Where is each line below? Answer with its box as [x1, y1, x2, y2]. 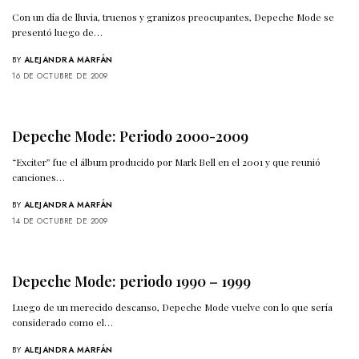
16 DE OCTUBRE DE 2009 [12, 70, 108, 83]
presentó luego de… [12, 26, 103, 39]
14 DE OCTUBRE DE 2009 [12, 215, 108, 228]
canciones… [12, 171, 65, 184]
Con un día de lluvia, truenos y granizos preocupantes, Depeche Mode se [12, 10, 335, 24]
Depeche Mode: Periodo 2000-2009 [12, 127, 248, 147]
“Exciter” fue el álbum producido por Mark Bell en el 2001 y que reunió [12, 155, 321, 169]
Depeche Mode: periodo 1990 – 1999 [12, 272, 251, 292]
